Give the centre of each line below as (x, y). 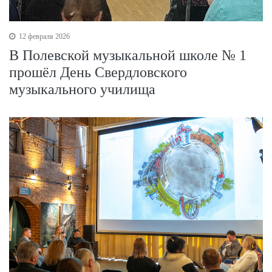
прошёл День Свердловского (98, 72)
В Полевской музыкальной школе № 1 (128, 55)
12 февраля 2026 (43, 36)
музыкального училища (82, 89)
